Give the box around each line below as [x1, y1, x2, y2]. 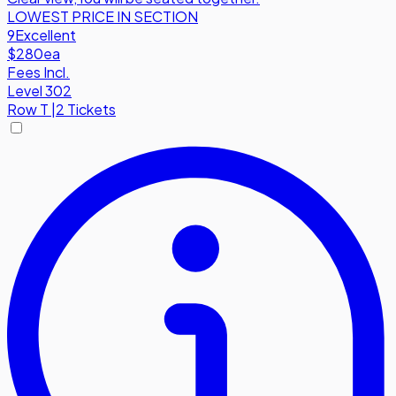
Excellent [15, 26, 76, 45]
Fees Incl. [7, 63, 70, 82]
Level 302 [7, 81, 72, 101]
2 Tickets [56, 100, 116, 119]
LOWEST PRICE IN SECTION [7, 7, 198, 27]
